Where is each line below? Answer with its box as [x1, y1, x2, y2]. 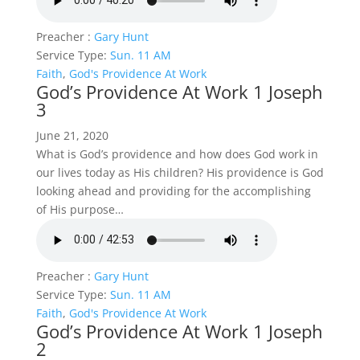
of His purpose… [35, 201, 124, 217]
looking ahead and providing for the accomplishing [35, 182, 311, 198]
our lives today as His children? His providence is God [35, 164, 324, 180]
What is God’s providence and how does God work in [35, 145, 318, 162]
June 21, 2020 [35, 127, 108, 143]
